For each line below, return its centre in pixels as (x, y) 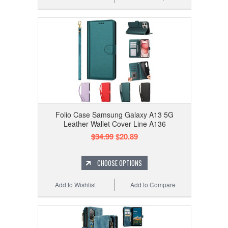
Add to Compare (153, 185)
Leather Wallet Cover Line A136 (115, 124)
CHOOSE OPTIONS (120, 163)
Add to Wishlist (76, 185)
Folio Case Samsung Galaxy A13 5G (115, 115)
